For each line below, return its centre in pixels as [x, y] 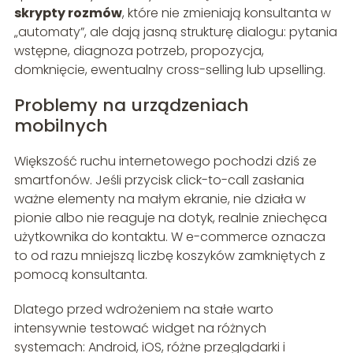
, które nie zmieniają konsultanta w [226, 13]
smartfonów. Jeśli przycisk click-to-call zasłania [159, 180]
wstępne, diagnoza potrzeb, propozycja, [139, 51]
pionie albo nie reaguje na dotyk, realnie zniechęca [170, 218]
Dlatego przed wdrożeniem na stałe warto [143, 310]
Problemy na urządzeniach [131, 106]
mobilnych [61, 126]
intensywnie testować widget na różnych [140, 329]
